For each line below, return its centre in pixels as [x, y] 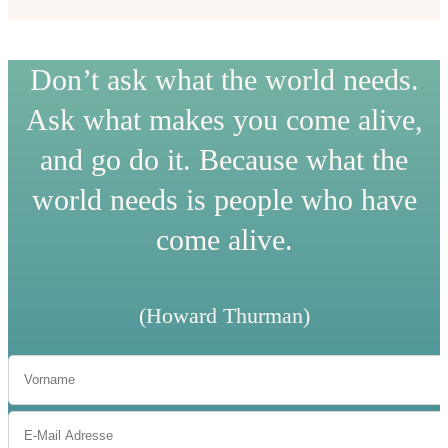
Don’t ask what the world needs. [224, 80]
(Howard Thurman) [224, 316]
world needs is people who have [224, 200]
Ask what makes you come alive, [224, 120]
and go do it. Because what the [224, 160]
